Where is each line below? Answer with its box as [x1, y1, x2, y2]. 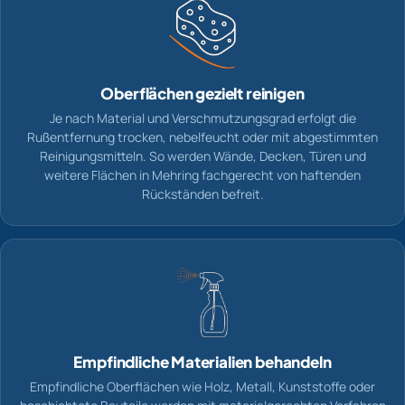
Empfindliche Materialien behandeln [73, 352, 332, 372]
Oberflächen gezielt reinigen [100, 83, 305, 104]
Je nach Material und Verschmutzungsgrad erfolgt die [49, 109, 356, 127]
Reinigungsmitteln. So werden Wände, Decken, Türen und [39, 147, 366, 165]
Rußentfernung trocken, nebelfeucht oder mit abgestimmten [27, 128, 378, 146]
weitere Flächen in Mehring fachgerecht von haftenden [44, 166, 361, 184]
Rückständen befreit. [141, 185, 264, 203]
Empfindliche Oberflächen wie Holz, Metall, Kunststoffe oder [30, 378, 375, 396]
